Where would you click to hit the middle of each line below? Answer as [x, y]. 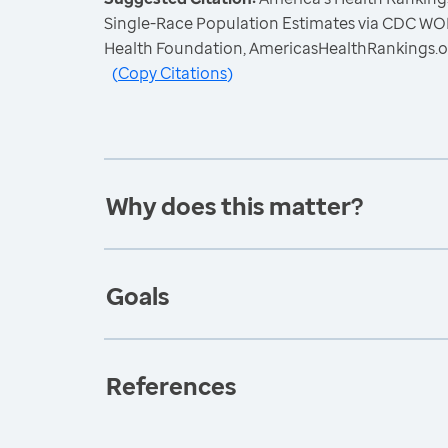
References [171, 385]
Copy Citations [172, 73]
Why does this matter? [234, 205]
